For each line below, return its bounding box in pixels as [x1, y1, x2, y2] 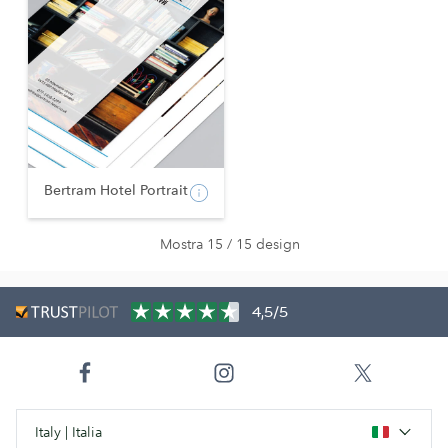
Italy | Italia [35, 423, 102, 442]
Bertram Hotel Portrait [44, 181, 188, 200]
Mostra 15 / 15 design [160, 235, 300, 254]
